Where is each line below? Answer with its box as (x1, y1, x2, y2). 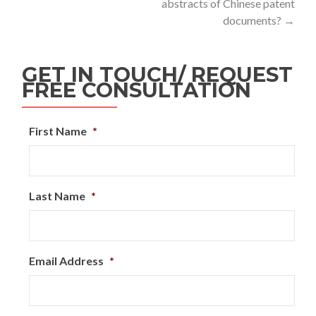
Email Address (29, 254, 104, 267)
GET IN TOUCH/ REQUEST (22, 62, 293, 87)
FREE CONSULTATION (22, 78, 251, 102)
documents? (223, 13, 284, 27)
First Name (29, 124, 87, 138)
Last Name (29, 189, 85, 202)
